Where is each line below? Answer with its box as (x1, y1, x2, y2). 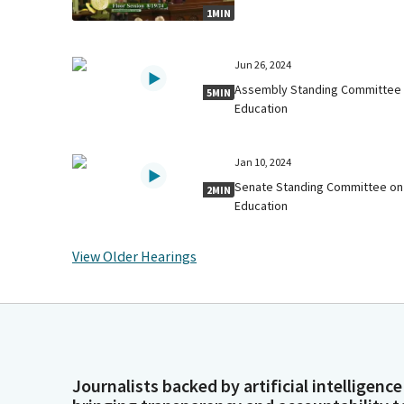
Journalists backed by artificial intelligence (72, 374, 402, 397)
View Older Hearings (72, 246, 197, 265)
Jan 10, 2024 (234, 154, 291, 169)
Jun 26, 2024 (234, 57, 291, 71)
